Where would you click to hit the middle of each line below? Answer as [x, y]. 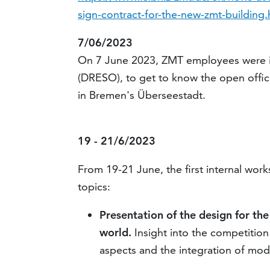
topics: [94, 187]
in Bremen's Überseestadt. [142, 95]
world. [116, 233]
